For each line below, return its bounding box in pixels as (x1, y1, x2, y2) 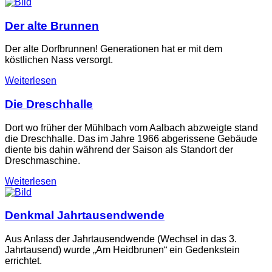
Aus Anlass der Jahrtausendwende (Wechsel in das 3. (5, 234, 237, 245)
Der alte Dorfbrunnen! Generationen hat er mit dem (5, 44, 222, 55)
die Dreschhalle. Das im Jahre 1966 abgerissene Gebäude (5, 133, 257, 144)
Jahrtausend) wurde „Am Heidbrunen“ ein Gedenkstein (5, 245, 240, 256)
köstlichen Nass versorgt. (5, 55, 113, 66)
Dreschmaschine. (5, 155, 80, 166)
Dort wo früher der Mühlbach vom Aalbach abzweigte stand (5, 122, 258, 133)
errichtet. (5, 256, 42, 267)
